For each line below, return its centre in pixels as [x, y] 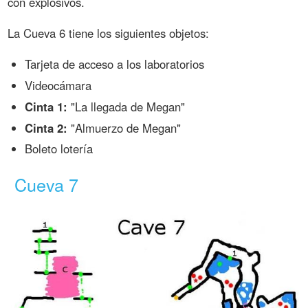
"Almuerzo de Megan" [124, 128]
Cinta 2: [46, 128]
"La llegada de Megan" [126, 106]
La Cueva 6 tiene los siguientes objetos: [109, 33]
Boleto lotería [59, 149]
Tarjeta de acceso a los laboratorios [115, 64]
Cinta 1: [46, 106]
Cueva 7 [47, 184]
